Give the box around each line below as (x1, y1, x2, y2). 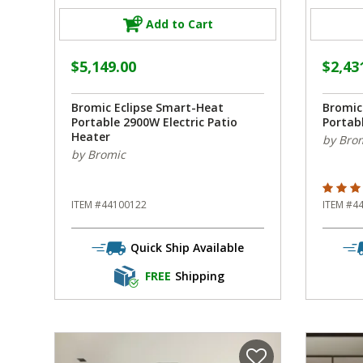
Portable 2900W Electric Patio (71, 113, 237, 130)
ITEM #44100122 (71, 197, 147, 211)
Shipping (174, 268, 224, 284)
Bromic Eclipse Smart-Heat (71, 99, 224, 115)
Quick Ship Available (130, 240, 244, 256)
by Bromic (71, 146, 126, 162)
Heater (71, 128, 110, 144)
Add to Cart (145, 16, 213, 32)
